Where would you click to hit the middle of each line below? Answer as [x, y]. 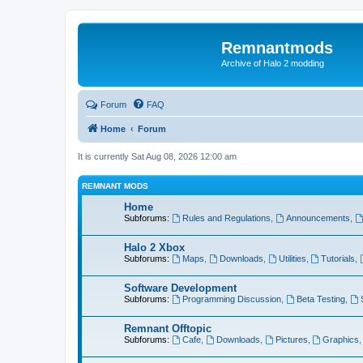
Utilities [292, 258]
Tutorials [338, 258]
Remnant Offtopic [168, 329]
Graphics [341, 340]
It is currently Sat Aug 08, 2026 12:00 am [157, 156]
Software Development [180, 288]
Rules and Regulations [226, 218]
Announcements [318, 218]
